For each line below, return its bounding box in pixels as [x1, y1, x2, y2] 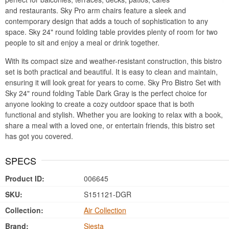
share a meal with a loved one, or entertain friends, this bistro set [5, 120, 215, 130]
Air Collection [83, 205, 126, 215]
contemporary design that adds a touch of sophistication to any [5, 16, 208, 26]
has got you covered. [5, 131, 73, 141]
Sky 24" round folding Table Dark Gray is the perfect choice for [5, 88, 207, 98]
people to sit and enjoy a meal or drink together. [5, 37, 159, 48]
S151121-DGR [81, 189, 131, 199]
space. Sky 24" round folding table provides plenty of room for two [5, 27, 218, 37]
